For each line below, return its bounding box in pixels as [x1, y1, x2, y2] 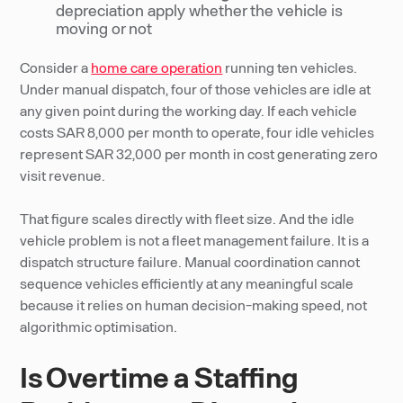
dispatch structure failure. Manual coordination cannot [20, 253, 361, 270]
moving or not [56, 18, 153, 38]
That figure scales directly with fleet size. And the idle [20, 210, 355, 227]
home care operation [91, 58, 223, 76]
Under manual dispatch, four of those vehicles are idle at [20, 80, 372, 97]
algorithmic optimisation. [20, 318, 178, 335]
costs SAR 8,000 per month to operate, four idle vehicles [20, 123, 375, 140]
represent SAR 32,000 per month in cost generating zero [20, 145, 379, 162]
